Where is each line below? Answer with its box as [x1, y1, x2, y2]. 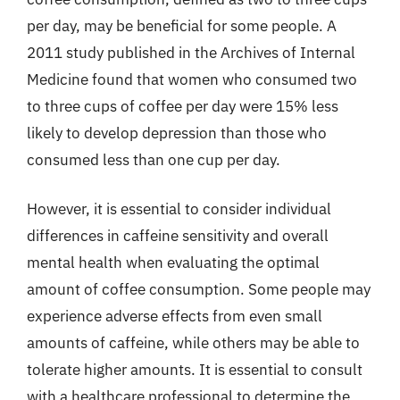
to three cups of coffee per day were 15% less [27, 96, 338, 116]
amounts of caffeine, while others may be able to [27, 333, 360, 353]
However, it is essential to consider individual [27, 199, 331, 219]
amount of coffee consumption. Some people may [27, 279, 371, 299]
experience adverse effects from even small [27, 306, 322, 326]
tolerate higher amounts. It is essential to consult [27, 360, 362, 379]
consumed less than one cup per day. [27, 149, 280, 170]
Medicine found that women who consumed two [27, 69, 357, 89]
